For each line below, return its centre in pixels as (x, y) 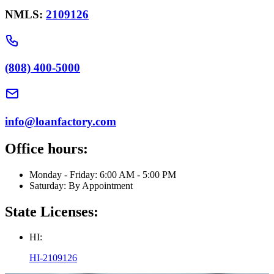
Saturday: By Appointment (81, 185)
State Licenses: (52, 211)
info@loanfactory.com (61, 121)
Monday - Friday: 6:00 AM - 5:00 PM (103, 174)
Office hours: (46, 148)
